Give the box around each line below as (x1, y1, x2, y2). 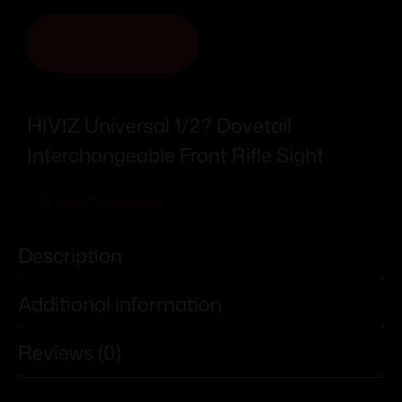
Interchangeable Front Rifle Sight (27, 140, 324, 169)
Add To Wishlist (57, 192, 162, 213)
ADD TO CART (73, 32, 153, 53)
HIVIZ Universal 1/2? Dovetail (27, 110, 292, 139)
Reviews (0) (18, 338, 121, 367)
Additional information (18, 290, 222, 319)
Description (18, 241, 122, 270)
